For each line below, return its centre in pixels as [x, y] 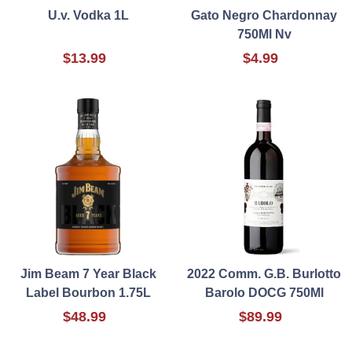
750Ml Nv [264, 35]
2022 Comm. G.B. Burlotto [264, 274]
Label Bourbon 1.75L [88, 293]
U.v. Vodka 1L [88, 16]
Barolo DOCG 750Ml [264, 293]
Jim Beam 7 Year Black [88, 274]
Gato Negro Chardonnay [264, 16]
